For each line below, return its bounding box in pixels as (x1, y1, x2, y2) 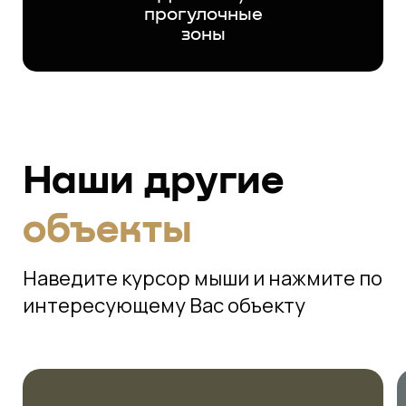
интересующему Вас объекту (23, 291, 305, 319)
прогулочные (143, 5, 263, 24)
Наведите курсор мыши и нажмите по (23, 264, 382, 292)
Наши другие (23, 160, 284, 202)
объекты (23, 209, 192, 251)
